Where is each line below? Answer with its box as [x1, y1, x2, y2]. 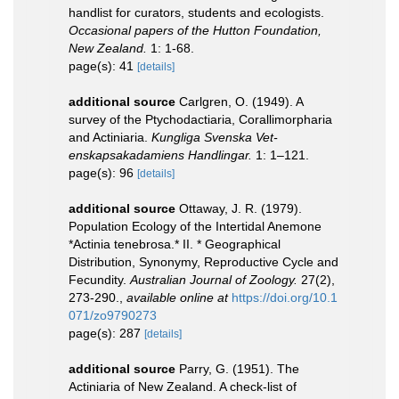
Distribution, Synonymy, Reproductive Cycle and [69, 254, 338, 269]
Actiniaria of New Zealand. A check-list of [69, 379, 297, 394]
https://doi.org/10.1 [232, 289, 338, 305]
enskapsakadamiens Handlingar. [69, 147, 252, 162]
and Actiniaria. [69, 129, 151, 144]
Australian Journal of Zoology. [130, 272, 297, 287]
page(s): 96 [69, 165, 137, 180]
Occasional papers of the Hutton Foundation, [69, 22, 322, 37]
